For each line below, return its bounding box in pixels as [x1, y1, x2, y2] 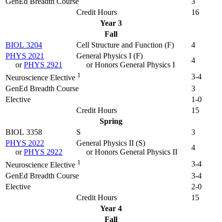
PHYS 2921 [24, 60, 62, 69]
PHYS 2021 [5, 51, 44, 60]
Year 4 [100, 204, 122, 213]
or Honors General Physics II [86, 147, 177, 156]
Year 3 [100, 18, 122, 27]
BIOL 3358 [5, 127, 42, 136]
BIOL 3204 [5, 40, 42, 49]
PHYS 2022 [5, 138, 44, 147]
